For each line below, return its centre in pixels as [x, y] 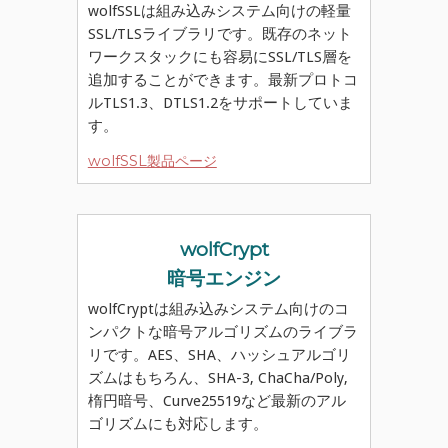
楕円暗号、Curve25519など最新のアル [216, 401]
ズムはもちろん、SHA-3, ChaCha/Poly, [217, 378]
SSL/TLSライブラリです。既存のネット [219, 34]
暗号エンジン [224, 279]
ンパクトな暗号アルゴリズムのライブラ [222, 332]
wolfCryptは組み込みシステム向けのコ [218, 309]
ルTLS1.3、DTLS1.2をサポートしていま [220, 103]
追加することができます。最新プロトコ [222, 80]
